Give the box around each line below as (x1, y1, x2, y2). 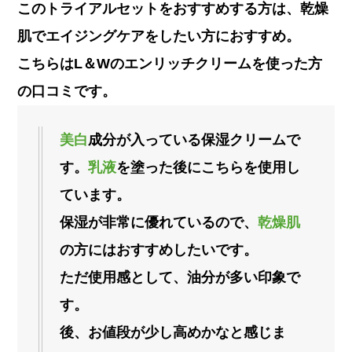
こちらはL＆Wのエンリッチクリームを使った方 (17, 56, 323, 72)
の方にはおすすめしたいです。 (60, 242, 258, 258)
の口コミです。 (17, 83, 117, 100)
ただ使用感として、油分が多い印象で (60, 269, 301, 286)
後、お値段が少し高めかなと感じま (60, 324, 287, 341)
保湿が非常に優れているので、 (60, 214, 258, 231)
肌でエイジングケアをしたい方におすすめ (17, 28, 287, 45)
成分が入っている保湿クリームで (88, 132, 301, 148)
